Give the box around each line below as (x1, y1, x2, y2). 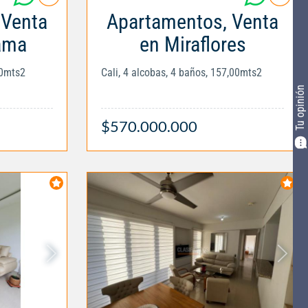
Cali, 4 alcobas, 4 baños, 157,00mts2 (101, 65, 262, 79)
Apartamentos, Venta (107, 9, 278, 34)
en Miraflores (139, 32, 246, 56)
